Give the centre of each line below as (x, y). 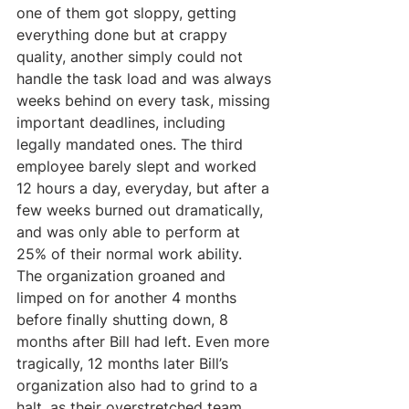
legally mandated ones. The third (132, 144)
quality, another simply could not (132, 56)
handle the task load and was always (146, 78)
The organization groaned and (123, 275)
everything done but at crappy (124, 34)
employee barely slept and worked (139, 166)
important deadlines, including (123, 122)
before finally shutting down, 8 (125, 319)
